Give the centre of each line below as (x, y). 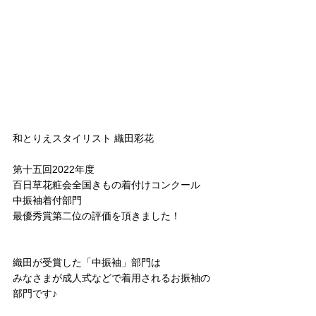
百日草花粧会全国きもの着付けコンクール (107, 185)
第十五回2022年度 (54, 169)
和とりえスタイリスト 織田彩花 (83, 138)
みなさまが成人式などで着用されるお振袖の (111, 278)
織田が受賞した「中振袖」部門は (87, 262)
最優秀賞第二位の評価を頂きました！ (97, 216)
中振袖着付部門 (47, 200)
